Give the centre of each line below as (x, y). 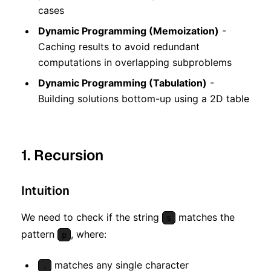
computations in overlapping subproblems (135, 63)
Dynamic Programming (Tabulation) (122, 83)
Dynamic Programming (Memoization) (129, 31)
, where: (89, 234)
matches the (205, 217)
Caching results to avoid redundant (119, 47)
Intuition (45, 191)
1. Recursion (62, 155)
